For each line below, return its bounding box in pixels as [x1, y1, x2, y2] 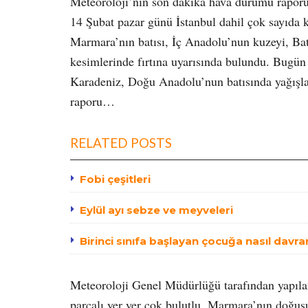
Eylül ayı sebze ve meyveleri [80, 203, 233, 217]
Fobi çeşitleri [80, 173, 151, 186]
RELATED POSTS [70, 135, 172, 151]
